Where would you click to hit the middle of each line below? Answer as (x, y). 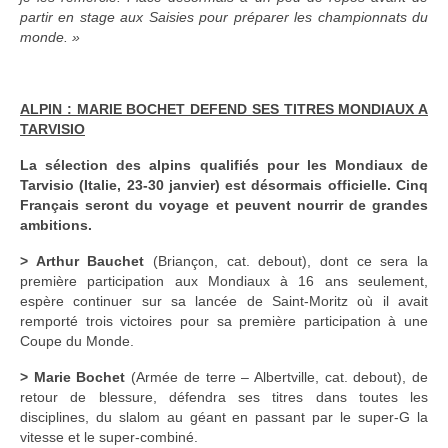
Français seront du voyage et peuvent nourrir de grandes (224, 205)
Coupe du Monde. (77, 341)
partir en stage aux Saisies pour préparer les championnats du (224, 17)
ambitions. (56, 225)
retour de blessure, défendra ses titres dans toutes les (224, 397)
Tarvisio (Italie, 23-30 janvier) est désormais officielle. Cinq (224, 185)
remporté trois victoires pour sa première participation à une (224, 321)
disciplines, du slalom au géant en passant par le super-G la (224, 417)
